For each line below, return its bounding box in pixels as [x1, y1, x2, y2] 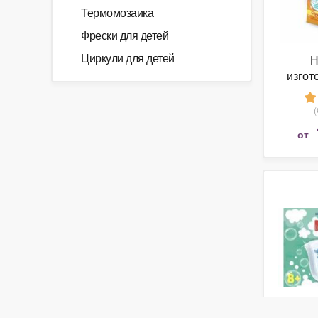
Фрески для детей [81, 27, 168, 43]
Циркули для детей [81, 50, 175, 66]
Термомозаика [81, 4, 153, 21]
